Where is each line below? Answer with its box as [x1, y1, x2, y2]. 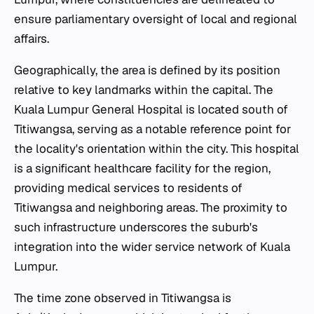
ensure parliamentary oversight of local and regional [14, 11, 297, 27]
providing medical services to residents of [14, 179, 243, 196]
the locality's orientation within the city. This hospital [14, 140, 299, 156]
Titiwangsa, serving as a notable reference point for [14, 121, 291, 137]
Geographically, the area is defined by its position [14, 62, 280, 78]
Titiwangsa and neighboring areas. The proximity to [14, 199, 287, 215]
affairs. [14, 30, 49, 46]
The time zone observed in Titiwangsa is [14, 289, 231, 306]
